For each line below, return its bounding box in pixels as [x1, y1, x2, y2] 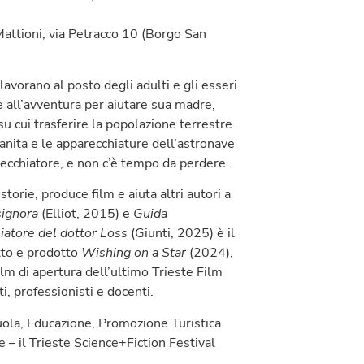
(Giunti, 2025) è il [128, 224, 235, 243]
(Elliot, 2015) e [38, 205, 133, 223]
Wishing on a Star [81, 244, 186, 262]
